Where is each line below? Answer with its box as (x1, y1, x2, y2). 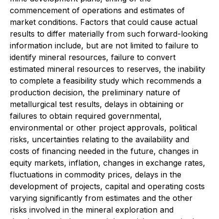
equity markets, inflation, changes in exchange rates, (10, 157, 205, 168)
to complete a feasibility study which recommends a (10, 75, 201, 86)
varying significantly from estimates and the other (10, 193, 193, 203)
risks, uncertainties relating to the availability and (10, 134, 189, 144)
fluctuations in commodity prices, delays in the (10, 169, 181, 179)
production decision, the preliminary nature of (10, 87, 180, 97)
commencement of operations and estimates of (10, 5, 185, 15)
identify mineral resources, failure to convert (10, 52, 175, 62)
